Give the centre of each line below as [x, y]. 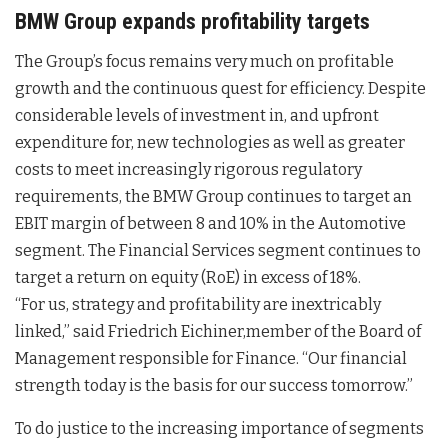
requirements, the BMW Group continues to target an [213, 197]
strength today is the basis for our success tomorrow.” [214, 386]
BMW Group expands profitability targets [192, 22]
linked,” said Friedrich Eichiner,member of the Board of [218, 332]
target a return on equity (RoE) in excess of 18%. [188, 278]
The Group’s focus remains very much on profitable [204, 62]
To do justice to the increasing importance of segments [219, 429]
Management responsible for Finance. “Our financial [211, 359]
